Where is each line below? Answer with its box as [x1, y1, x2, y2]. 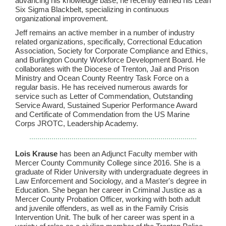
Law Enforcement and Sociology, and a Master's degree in [15, 177, 206, 185]
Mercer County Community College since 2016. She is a [15, 158, 200, 167]
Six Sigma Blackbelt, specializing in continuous [15, 5, 169, 14]
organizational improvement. [15, 14, 108, 23]
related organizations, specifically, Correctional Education [15, 37, 202, 46]
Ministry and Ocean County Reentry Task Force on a [15, 74, 189, 82]
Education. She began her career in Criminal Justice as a [15, 186, 202, 194]
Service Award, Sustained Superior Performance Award [15, 101, 197, 109]
